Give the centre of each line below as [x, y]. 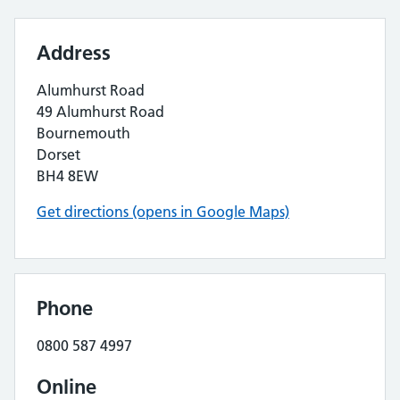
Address [74, 53]
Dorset [58, 154]
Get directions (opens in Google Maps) [163, 212]
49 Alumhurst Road [100, 112]
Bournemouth [83, 133]
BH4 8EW [67, 176]
